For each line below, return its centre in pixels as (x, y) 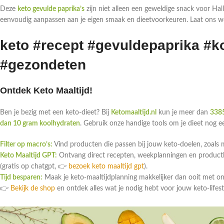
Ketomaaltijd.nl (134, 113)
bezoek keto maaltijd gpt (106, 167)
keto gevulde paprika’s (51, 9)
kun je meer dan (183, 113)
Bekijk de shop (33, 189)
